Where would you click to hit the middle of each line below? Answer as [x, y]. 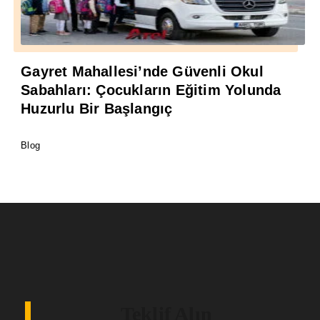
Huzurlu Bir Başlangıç [97, 109]
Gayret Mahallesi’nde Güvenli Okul [142, 72]
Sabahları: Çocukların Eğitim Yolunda [151, 90]
